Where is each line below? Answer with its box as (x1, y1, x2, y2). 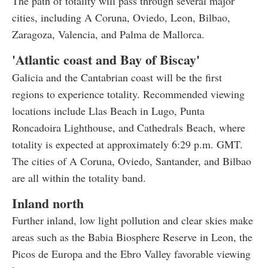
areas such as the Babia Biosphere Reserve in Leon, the (12, 229, 252, 244)
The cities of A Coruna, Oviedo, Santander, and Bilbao (12, 153, 251, 168)
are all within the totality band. (12, 170, 146, 185)
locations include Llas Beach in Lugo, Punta (12, 103, 205, 118)
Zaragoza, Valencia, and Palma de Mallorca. (12, 26, 205, 41)
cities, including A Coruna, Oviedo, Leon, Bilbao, (12, 10, 230, 25)
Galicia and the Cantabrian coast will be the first (12, 69, 222, 84)
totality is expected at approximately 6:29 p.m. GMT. (12, 136, 243, 151)
